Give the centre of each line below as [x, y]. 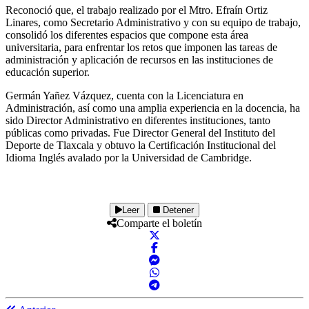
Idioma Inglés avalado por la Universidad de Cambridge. [129, 157]
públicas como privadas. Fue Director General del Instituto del [140, 132]
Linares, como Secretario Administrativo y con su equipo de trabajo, [153, 22]
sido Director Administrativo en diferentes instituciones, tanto [138, 120]
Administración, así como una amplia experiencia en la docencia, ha [153, 108]
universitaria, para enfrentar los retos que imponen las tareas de [141, 47]
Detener [177, 210]
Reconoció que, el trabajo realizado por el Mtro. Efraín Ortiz [137, 10]
